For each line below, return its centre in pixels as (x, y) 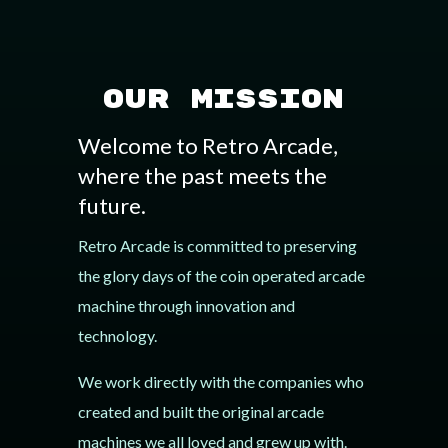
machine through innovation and (186, 305)
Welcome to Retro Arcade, (207, 145)
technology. (117, 335)
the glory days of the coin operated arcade (221, 275)
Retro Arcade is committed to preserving (217, 245)
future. (111, 205)
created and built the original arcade (200, 411)
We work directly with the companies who (220, 381)
